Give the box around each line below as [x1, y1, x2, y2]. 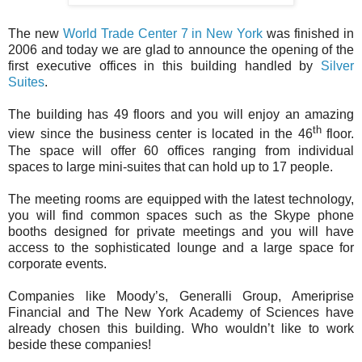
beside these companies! [8, 337, 151, 351]
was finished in [263, 27, 355, 41]
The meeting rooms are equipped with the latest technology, [8, 192, 354, 206]
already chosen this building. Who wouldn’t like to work [8, 321, 354, 335]
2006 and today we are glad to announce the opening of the [8, 43, 354, 57]
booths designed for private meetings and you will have [8, 224, 354, 238]
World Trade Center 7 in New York [62, 27, 263, 41]
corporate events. [8, 256, 107, 271]
